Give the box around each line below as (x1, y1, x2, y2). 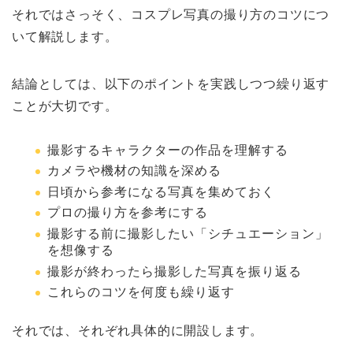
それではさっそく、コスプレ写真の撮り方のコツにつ (12, 7, 330, 21)
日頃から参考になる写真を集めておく (47, 184, 275, 199)
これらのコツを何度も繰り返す (47, 285, 235, 299)
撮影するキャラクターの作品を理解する (47, 143, 288, 157)
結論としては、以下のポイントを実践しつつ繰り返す (12, 76, 330, 91)
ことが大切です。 (12, 98, 118, 113)
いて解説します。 (12, 29, 118, 43)
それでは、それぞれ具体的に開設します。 (12, 324, 264, 338)
